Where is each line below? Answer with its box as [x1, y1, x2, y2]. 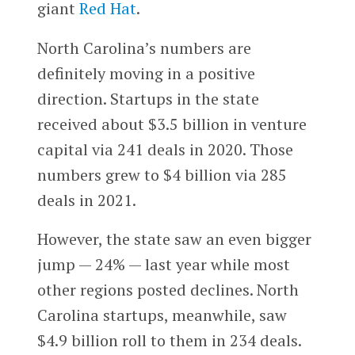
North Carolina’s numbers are [36, 36, 251, 59]
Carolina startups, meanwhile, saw [36, 304, 287, 326]
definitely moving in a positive [36, 62, 255, 84]
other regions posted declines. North [36, 279, 299, 301]
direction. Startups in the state [36, 87, 259, 109]
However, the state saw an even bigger [36, 228, 311, 250]
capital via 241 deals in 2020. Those [36, 138, 293, 160]
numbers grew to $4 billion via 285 [36, 163, 287, 185]
